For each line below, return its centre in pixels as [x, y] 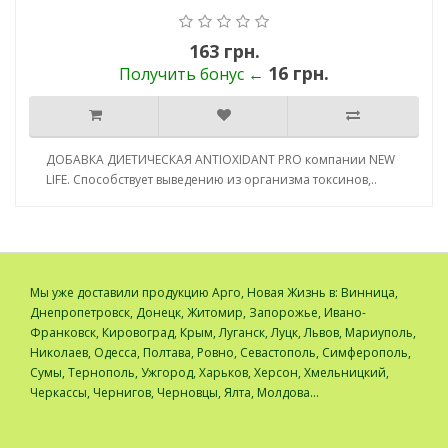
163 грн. [224, 51]
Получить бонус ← [193, 74]
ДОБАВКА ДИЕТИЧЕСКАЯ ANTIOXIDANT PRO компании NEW [220, 160]
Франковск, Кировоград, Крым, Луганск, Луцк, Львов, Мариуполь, [223, 333]
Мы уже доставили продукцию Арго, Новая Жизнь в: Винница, [214, 293]
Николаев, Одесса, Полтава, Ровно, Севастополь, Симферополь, [220, 353]
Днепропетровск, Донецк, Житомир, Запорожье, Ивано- [198, 313]
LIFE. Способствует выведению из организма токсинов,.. [211, 180]
